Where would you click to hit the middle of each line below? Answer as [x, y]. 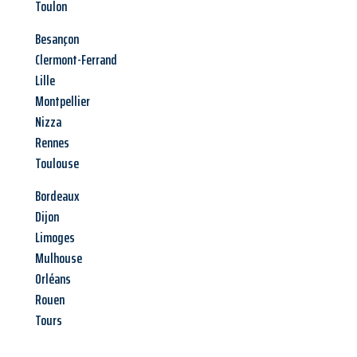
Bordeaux [57, 196]
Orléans [53, 279]
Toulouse [57, 164]
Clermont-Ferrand [76, 60]
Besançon [57, 39]
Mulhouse [59, 259]
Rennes [52, 143]
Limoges [55, 238]
